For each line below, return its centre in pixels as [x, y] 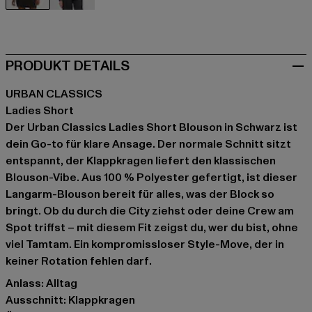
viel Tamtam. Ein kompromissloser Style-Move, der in [145, 244]
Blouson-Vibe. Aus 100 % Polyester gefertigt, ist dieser [151, 177]
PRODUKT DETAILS [68, 66]
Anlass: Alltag [41, 283]
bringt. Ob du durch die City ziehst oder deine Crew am [150, 211]
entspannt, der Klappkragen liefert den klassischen [141, 161]
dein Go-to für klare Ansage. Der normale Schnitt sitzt [148, 144]
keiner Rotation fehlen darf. [79, 261]
